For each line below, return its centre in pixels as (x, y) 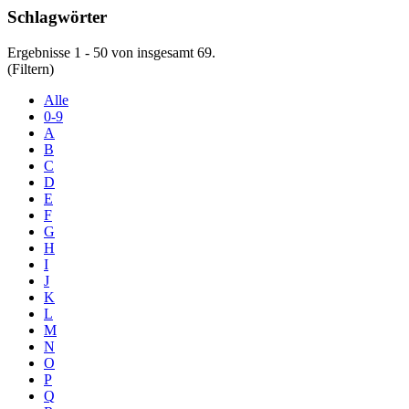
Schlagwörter (57, 17)
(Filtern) (31, 69)
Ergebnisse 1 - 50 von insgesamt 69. (111, 53)
